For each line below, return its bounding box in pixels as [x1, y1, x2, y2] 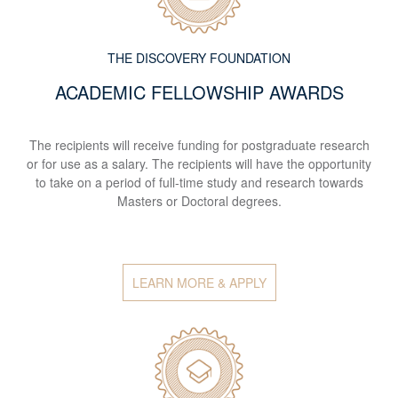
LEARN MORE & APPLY [131, 274, 267, 292]
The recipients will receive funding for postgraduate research [28, 136, 370, 155]
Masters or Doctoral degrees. [116, 192, 282, 211]
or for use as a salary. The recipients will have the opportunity [27, 155, 371, 173]
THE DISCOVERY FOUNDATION [107, 49, 291, 68]
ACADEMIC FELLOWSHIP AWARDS [54, 79, 344, 106]
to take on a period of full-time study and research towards [35, 173, 363, 192]
